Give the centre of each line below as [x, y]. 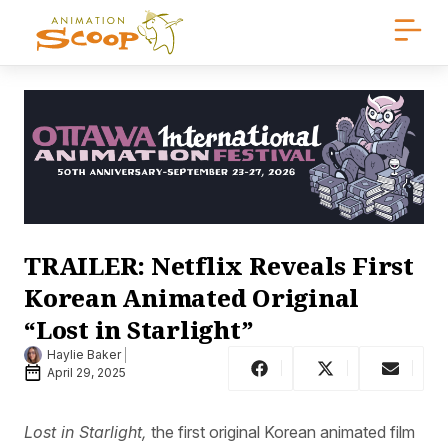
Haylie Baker [84, 355]
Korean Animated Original [192, 297]
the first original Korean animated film [281, 431]
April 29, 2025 [86, 373]
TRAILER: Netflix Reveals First [219, 265]
